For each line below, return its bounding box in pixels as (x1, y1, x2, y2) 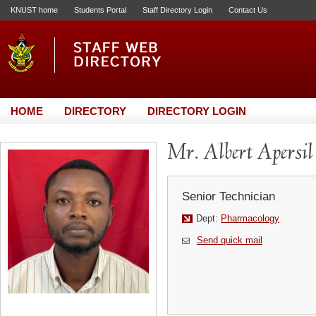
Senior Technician (182, 190, 275, 203)
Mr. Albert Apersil (167, 142, 313, 165)
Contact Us (229, 6, 267, 14)
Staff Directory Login (142, 6, 212, 14)
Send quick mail (197, 235, 262, 245)
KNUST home (11, 6, 58, 14)
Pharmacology (221, 213, 279, 224)
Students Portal (74, 6, 126, 14)
